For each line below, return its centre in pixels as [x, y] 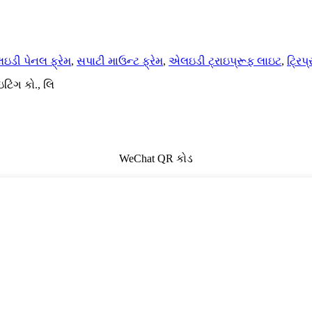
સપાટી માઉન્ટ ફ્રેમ [120, 61]
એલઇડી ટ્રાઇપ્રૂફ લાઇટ [225, 61]
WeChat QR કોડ [156, 159]
